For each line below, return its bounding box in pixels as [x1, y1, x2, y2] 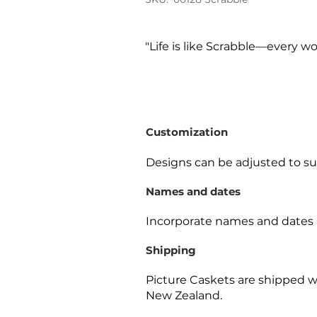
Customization [146, 125, 228, 139]
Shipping [146, 243, 196, 257]
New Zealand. [146, 289, 222, 302]
